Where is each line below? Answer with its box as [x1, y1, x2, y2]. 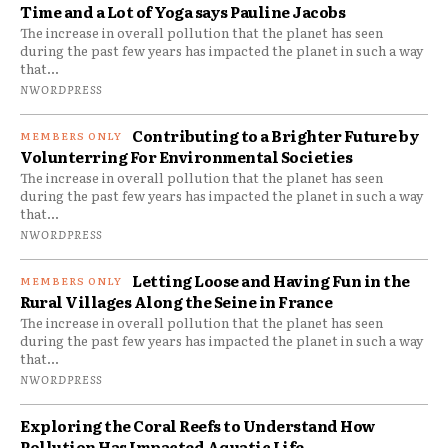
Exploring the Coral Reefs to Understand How [20, 413, 376, 437]
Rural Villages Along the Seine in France [20, 289, 332, 313]
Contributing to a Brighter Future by [132, 123, 419, 147]
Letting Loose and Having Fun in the [132, 268, 410, 292]
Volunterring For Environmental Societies [20, 144, 352, 168]
